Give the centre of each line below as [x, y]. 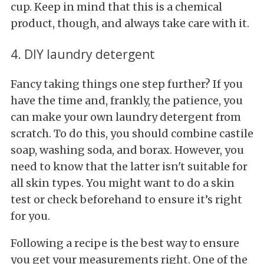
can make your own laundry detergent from [126, 117]
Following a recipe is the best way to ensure [125, 243]
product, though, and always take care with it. [130, 23]
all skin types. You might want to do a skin [123, 183]
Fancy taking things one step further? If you [127, 84]
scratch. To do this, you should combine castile [132, 134]
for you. [30, 216]
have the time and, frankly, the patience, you [127, 101]
